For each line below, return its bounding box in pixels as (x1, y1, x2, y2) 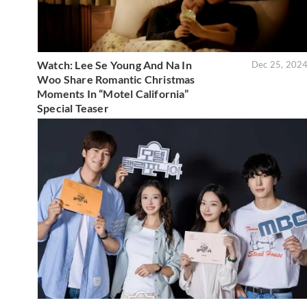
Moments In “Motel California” (37, 86, 188, 100)
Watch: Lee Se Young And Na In (37, 58, 192, 71)
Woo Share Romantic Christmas (37, 72, 195, 86)
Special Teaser (37, 101, 109, 114)
